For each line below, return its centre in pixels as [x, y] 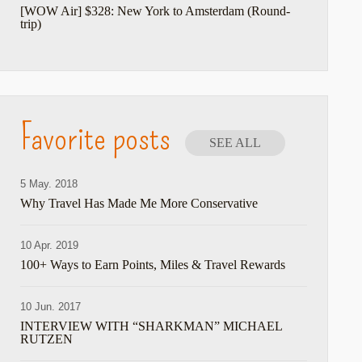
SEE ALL [236, 143]
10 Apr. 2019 [50, 245]
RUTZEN [47, 339]
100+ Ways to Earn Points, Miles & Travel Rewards [153, 265]
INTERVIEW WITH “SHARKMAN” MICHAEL [152, 326]
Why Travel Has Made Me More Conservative [139, 203]
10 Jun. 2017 [51, 307]
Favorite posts [96, 137]
